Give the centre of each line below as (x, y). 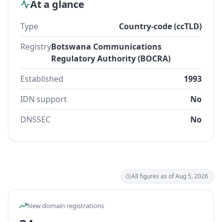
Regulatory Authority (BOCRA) (111, 58)
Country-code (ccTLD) (160, 26)
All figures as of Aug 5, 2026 (170, 176)
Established (42, 79)
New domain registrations (66, 206)
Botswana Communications (106, 47)
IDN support (44, 99)
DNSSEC (35, 119)
